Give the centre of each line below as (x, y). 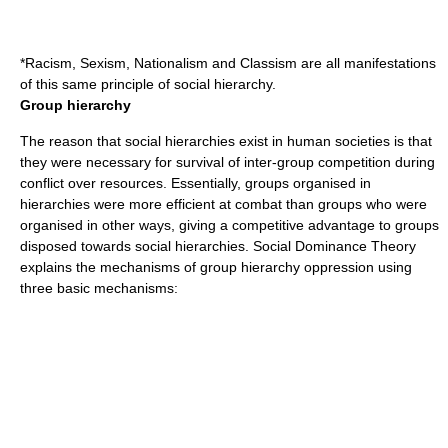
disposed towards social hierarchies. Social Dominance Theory (218, 246)
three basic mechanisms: (99, 288)
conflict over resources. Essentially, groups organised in (195, 183)
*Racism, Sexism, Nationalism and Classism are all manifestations (228, 63)
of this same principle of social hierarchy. (148, 84)
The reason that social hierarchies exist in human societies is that (226, 141)
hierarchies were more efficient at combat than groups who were (223, 204)
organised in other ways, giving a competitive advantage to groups (229, 225)
